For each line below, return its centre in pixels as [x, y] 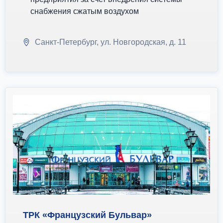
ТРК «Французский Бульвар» [87, 215]
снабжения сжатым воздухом [85, 11]
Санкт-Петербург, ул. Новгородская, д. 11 [111, 42]
